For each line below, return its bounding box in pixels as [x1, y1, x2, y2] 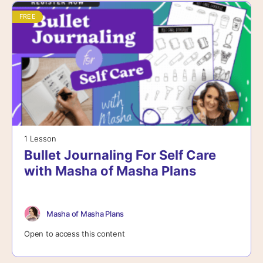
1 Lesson [24, 134, 56, 144]
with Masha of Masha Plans [24, 163, 196, 179]
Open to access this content [24, 229, 125, 239]
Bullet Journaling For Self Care [24, 147, 216, 163]
